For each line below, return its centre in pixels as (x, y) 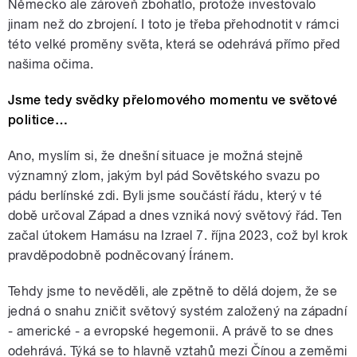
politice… (38, 120)
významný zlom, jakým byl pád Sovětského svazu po (164, 175)
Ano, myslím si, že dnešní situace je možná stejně (156, 155)
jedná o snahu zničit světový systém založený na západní (178, 311)
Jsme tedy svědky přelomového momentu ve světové (173, 100)
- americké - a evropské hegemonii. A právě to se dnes (171, 331)
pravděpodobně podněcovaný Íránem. (121, 255)
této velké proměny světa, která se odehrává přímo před (174, 44)
